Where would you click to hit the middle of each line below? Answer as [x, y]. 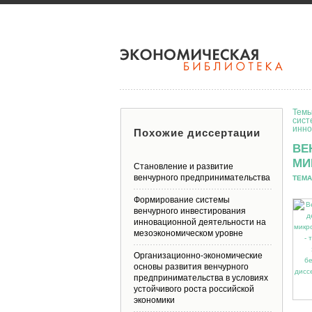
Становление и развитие [184, 166]
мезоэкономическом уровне [188, 233]
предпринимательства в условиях [201, 278]
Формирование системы [182, 200]
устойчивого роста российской [194, 289]
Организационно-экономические [198, 256]
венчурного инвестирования [190, 211]
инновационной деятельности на [200, 222]
